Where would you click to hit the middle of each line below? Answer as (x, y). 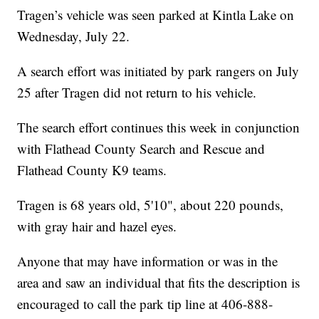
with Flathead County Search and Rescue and (141, 149)
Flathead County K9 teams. (92, 170)
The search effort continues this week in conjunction (159, 127)
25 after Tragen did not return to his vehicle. (137, 93)
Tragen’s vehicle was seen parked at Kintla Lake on (156, 15)
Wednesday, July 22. (74, 36)
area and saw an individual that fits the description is (159, 283)
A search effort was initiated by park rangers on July (158, 71)
